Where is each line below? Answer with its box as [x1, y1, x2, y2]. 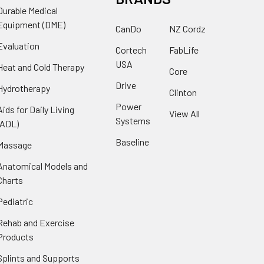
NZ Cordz [169, 22, 206, 34]
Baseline [115, 136, 149, 147]
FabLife [169, 44, 199, 55]
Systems [115, 114, 150, 126]
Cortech [115, 44, 147, 55]
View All [169, 107, 200, 119]
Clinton [169, 86, 197, 98]
